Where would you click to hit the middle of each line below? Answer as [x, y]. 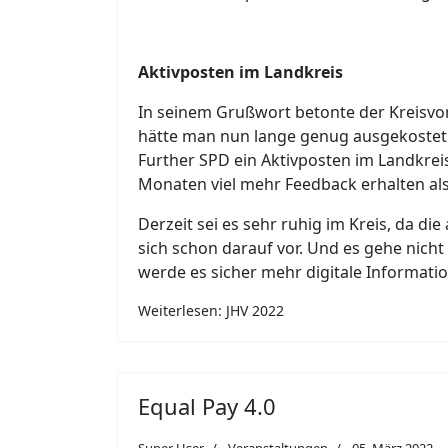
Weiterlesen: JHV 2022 [211, 311]
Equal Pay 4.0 [207, 406]
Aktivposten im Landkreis [240, 72]
